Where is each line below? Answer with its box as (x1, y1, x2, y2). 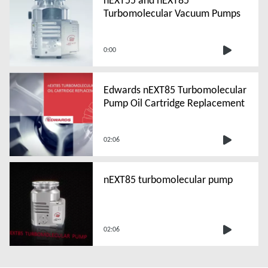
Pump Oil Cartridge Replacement (103, 96, 245, 109)
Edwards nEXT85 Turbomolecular (103, 83, 246, 96)
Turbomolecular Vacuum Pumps (103, 6, 240, 20)
